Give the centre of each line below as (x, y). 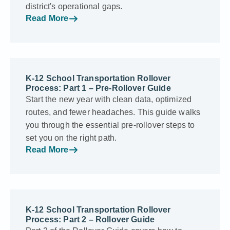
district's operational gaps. (74, 7)
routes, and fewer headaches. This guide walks (113, 112)
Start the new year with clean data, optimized (109, 99)
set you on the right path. (71, 138)
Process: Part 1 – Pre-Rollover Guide (98, 88)
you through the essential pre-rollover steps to (110, 125)
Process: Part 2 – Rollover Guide (90, 219)
